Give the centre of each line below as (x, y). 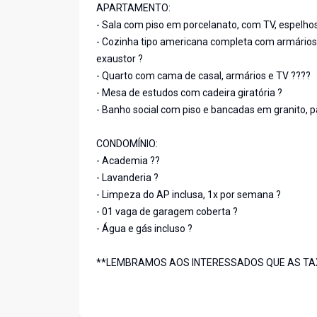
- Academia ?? (128, 161)
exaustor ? (120, 59)
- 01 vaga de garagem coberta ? (167, 212)
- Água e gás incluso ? (144, 229)
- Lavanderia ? (127, 178)
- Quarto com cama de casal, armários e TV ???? (203, 76)
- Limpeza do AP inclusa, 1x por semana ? (189, 195)
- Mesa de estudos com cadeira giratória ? (189, 93)
